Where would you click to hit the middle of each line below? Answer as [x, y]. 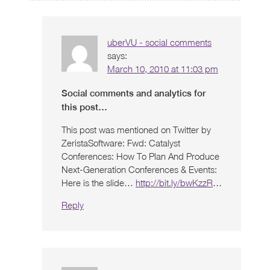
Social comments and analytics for [133, 93]
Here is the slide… [99, 182]
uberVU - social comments [159, 42]
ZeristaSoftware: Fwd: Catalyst [121, 143]
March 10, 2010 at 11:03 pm [163, 68]
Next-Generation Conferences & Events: [139, 169]
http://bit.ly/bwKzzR [174, 182]
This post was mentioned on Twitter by [136, 129]
